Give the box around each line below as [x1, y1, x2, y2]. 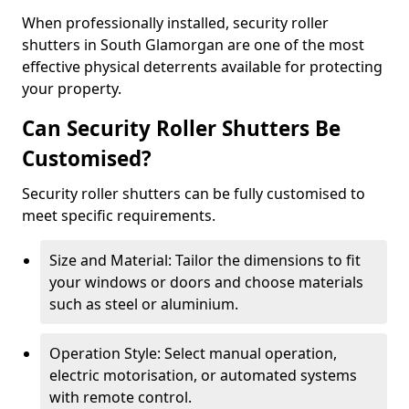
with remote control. [49, 387, 192, 407]
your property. [22, 79, 121, 99]
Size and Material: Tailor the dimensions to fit [49, 250, 361, 270]
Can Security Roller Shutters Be [22, 114, 341, 142]
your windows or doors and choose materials [49, 272, 363, 292]
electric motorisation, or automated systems [49, 365, 357, 385]
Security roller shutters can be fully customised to [22, 184, 365, 204]
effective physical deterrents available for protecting [22, 57, 383, 77]
